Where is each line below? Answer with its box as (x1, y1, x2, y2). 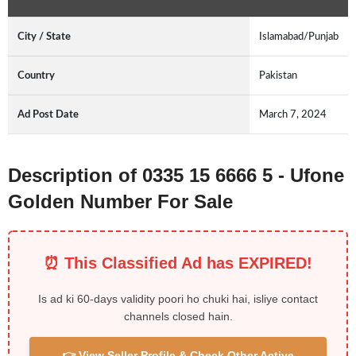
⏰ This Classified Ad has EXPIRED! (44, 254, 312, 273)
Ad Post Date (17, 109, 79, 121)
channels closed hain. (123, 310, 233, 323)
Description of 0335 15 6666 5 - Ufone (8, 164, 344, 187)
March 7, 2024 (259, 109, 327, 121)
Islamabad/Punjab (259, 31, 339, 43)
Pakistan (259, 70, 297, 82)
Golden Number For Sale (8, 191, 233, 213)
